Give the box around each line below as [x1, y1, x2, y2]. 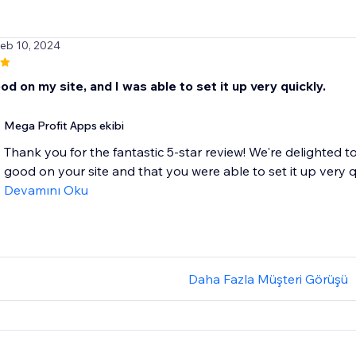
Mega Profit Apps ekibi [3, 118, 124, 133]
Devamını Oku [3, 182, 88, 199]
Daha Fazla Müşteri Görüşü [188, 271, 349, 288]
